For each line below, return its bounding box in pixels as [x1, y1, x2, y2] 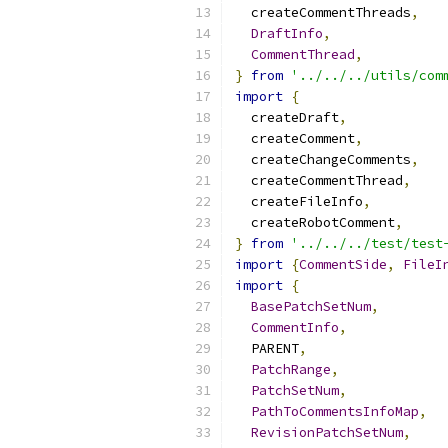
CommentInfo [251, 319, 339, 336]
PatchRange [251, 361, 331, 378]
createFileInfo [235, 193, 363, 210]
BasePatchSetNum [251, 298, 371, 315]
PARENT [235, 340, 299, 357]
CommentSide [299, 256, 387, 273]
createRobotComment [235, 214, 395, 231]
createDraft [235, 109, 339, 126]
